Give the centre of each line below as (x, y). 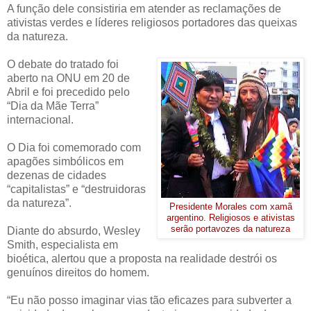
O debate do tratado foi (63, 65)
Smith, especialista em (62, 245)
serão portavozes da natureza (230, 229)
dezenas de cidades (57, 176)
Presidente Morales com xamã (230, 207)
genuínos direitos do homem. (78, 273)
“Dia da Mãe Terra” (53, 106)
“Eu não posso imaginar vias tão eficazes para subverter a (149, 301)
